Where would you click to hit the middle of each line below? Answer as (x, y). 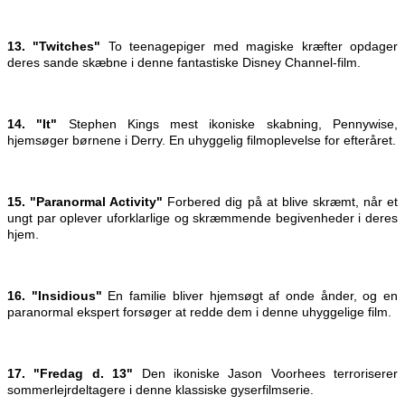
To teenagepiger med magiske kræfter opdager (250, 47)
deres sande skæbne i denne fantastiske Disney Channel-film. (184, 63)
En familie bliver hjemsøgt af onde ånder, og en (253, 296)
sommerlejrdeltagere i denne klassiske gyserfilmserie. (160, 390)
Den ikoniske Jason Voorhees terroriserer (269, 374)
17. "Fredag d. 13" (75, 374)
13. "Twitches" (54, 47)
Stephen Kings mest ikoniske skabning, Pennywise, (233, 124)
